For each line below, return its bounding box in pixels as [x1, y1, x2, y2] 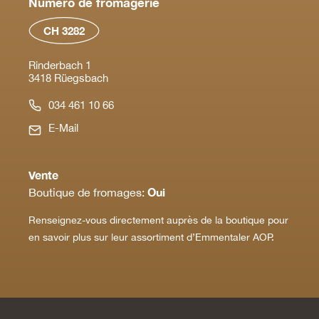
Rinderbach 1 [28, 58, 91, 71]
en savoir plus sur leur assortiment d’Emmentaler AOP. [28, 231, 274, 243]
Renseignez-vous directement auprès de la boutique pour [28, 214, 288, 226]
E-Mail [48, 122, 78, 135]
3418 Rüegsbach [28, 71, 108, 84]
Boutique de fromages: [28, 185, 147, 199]
